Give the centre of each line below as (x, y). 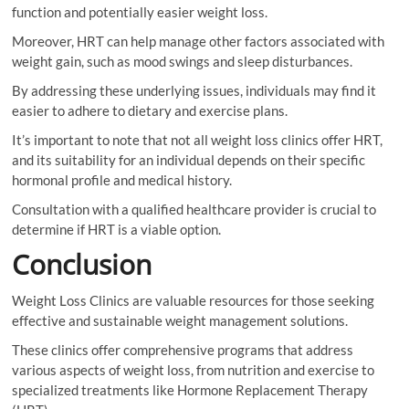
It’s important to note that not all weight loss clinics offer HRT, (198, 140)
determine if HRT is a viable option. (117, 229)
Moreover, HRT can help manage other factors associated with (199, 41)
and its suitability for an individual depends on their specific (189, 160)
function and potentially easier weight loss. (140, 12)
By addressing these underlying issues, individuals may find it (194, 90)
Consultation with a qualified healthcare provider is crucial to (194, 209)
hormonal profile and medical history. (122, 180)
